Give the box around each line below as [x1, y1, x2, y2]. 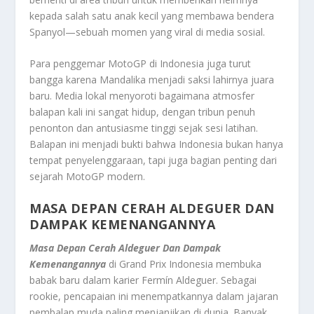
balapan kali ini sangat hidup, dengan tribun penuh [29, 105, 256, 119]
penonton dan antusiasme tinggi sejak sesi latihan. [29, 121, 259, 135]
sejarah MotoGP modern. [29, 170, 146, 184]
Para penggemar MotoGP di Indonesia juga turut [29, 57, 252, 71]
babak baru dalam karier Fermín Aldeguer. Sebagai [29, 273, 257, 287]
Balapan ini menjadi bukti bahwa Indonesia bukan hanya [29, 137, 284, 151]
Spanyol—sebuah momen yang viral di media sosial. [29, 25, 266, 39]
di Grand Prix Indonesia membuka [109, 257, 262, 271]
